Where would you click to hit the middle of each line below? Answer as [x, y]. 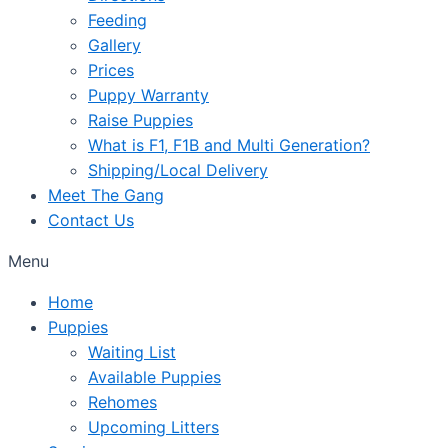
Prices [111, 70]
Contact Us [91, 220]
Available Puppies [154, 377]
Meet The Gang [106, 195]
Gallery [114, 45]
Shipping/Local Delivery [178, 170]
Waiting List [132, 352]
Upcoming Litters [153, 427]
